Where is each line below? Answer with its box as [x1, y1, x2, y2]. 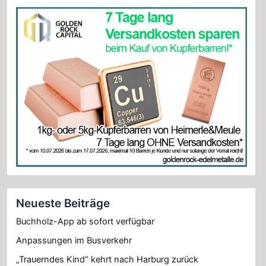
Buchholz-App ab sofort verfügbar [15, 216, 154, 227]
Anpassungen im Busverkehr [15, 235, 132, 246]
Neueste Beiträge [15, 196, 110, 210]
